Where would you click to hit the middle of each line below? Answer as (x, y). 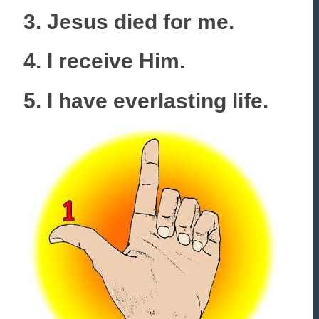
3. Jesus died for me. (129, 21)
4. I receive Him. (105, 61)
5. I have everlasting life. (146, 101)
